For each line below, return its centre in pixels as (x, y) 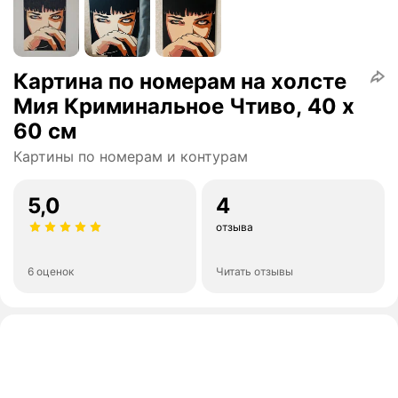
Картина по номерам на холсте (180, 82)
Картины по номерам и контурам (131, 157)
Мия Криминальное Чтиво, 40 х (184, 107)
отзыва (235, 227)
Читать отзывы (255, 272)
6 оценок (51, 272)
